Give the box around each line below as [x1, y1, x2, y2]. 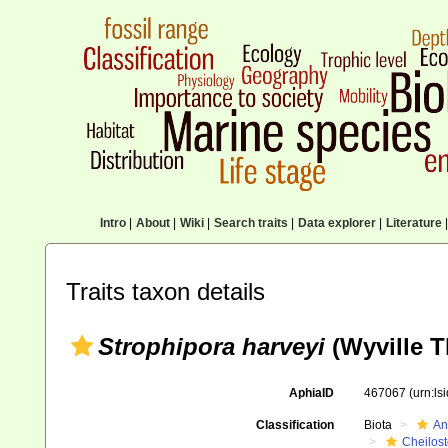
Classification [255, 418, 334, 432]
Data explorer [297, 216, 376, 230]
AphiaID [288, 386, 334, 400]
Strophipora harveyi [98, 333, 325, 360]
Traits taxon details [66, 278, 265, 305]
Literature [385, 216, 442, 230]
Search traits [213, 216, 288, 230]
